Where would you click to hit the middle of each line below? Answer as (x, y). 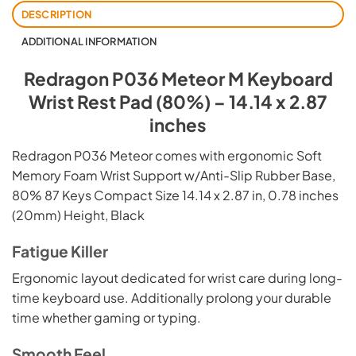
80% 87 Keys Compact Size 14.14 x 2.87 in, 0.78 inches (175, 195)
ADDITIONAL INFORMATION (89, 41)
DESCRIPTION (56, 14)
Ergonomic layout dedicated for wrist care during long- (177, 278)
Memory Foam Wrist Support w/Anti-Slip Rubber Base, (174, 175)
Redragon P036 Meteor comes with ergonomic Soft (167, 155)
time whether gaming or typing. (106, 318)
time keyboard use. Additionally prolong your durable (172, 298)
